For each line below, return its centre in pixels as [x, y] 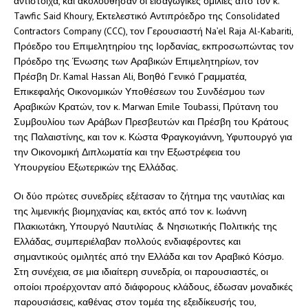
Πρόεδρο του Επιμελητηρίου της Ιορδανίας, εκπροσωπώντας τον [154, 46]
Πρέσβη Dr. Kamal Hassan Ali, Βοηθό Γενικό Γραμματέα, [130, 77]
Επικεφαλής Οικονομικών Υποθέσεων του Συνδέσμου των [139, 92]
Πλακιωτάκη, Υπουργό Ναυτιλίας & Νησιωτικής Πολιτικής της [145, 227]
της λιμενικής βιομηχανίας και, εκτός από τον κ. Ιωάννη [130, 211]
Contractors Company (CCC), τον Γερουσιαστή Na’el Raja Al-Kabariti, [153, 31]
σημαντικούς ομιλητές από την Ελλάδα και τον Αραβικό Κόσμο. [148, 257]
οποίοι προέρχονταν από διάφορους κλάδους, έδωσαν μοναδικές [153, 287]
